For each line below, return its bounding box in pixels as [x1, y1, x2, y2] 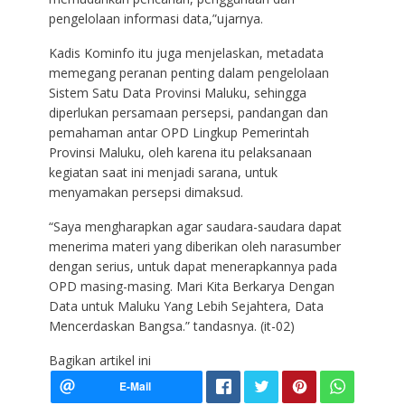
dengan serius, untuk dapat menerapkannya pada [48, 257, 337, 275]
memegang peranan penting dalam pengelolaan [48, 63, 329, 81]
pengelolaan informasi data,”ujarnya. [48, 9, 263, 27]
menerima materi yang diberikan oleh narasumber [48, 237, 341, 255]
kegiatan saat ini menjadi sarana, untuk [48, 163, 278, 181]
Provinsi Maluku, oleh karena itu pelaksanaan [48, 143, 312, 161]
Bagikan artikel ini [48, 351, 151, 369]
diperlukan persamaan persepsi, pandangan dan [48, 103, 328, 121]
